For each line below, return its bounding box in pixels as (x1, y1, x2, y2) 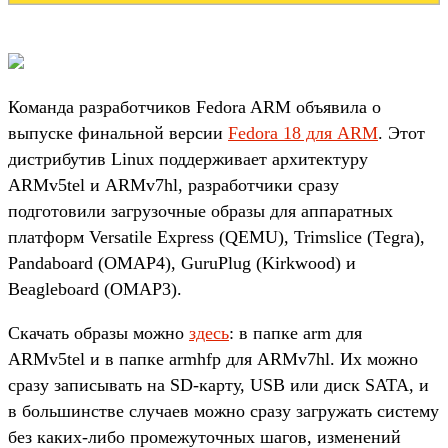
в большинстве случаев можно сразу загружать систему (8, 400, 439, 421)
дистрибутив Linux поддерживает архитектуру (8, 148, 368, 169)
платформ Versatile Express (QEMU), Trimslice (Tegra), (8, 226, 425, 247)
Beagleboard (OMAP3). (8, 278, 182, 299)
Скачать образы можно (8, 322, 189, 343)
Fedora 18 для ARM (228, 122, 378, 143)
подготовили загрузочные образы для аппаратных (8, 200, 393, 221)
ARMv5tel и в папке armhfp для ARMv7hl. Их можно (8, 348, 418, 369)
